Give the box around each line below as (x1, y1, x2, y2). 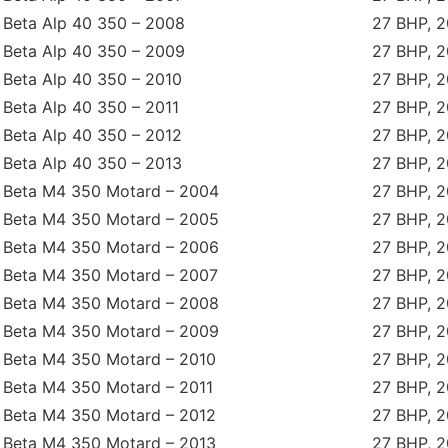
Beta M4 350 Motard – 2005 (3, 208, 219, 229)
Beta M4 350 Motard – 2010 (3, 348, 216, 369)
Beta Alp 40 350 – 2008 (3, 12, 185, 33)
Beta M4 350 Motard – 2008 (3, 292, 219, 313)
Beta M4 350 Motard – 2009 (3, 320, 219, 341)
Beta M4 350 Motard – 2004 (3, 180, 219, 201)
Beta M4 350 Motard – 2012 (3, 404, 216, 425)
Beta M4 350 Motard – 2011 (3, 376, 213, 397)
